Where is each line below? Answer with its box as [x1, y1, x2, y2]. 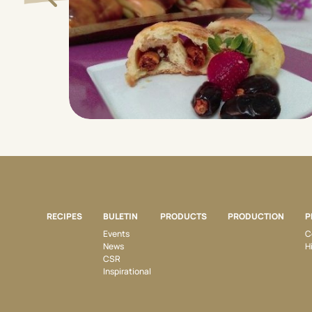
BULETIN [103, 210, 139, 222]
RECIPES [47, 210, 83, 222]
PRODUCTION [227, 210, 284, 222]
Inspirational [103, 265, 152, 277]
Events [103, 227, 130, 240]
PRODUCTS [159, 210, 207, 222]
